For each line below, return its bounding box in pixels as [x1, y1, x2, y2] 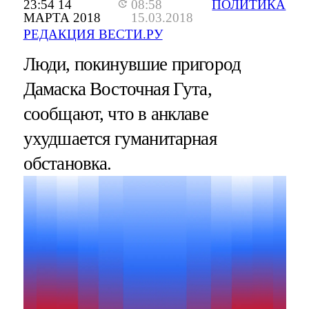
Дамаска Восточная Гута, [23, 79, 212, 100]
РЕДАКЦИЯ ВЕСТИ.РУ [23, 27, 163, 42]
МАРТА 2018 [23, 10, 101, 26]
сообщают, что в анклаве [23, 103, 208, 125]
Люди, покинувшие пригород [23, 54, 241, 75]
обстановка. [23, 153, 112, 175]
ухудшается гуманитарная [23, 128, 217, 150]
